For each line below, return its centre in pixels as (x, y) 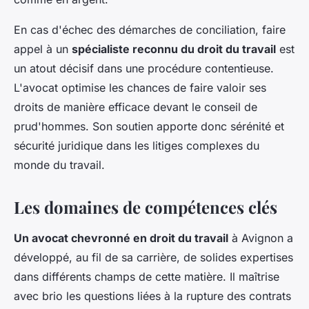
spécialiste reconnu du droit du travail (174, 49)
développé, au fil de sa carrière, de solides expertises (153, 257)
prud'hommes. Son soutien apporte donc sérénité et (149, 126)
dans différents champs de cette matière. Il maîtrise (147, 276)
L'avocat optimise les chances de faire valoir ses (140, 87)
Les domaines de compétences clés (148, 207)
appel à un (43, 49)
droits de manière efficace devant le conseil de (136, 107)
